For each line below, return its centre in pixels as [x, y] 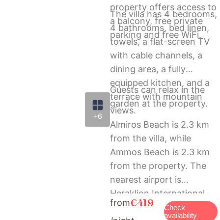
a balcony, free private [156, 21]
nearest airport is [146, 179]
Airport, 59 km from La [158, 207]
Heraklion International [157, 193]
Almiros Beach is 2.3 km [160, 124]
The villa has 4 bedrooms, [164, 14]
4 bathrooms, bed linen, [160, 27]
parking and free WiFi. [156, 34]
